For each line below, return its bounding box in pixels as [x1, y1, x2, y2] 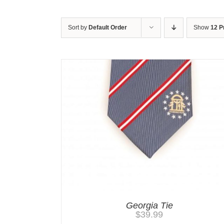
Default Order [88, 24, 127, 31]
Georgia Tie [125, 200, 173, 211]
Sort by [68, 24, 88, 31]
